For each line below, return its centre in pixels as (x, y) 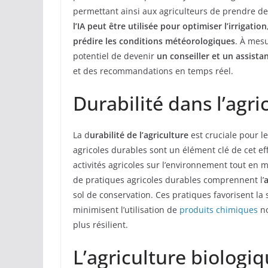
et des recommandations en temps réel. (153, 71)
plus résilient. (100, 225)
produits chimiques (219, 210)
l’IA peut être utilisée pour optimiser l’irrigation (170, 26)
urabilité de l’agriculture (139, 135)
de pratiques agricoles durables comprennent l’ (168, 180)
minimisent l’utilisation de (126, 210)
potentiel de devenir (115, 56)
